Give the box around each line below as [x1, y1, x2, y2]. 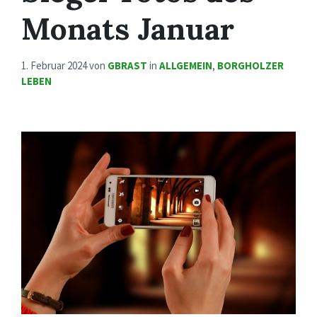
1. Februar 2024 [21, 59, 89, 73]
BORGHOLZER [217, 59, 284, 73]
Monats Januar [21, 9, 234, 49]
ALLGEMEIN [159, 59, 212, 73]
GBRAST [108, 59, 147, 73]
